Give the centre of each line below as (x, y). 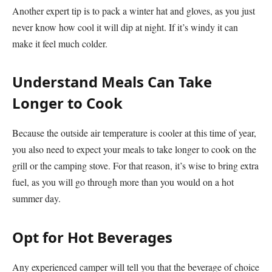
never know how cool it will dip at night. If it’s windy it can (125, 27)
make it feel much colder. (60, 44)
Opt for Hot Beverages (92, 237)
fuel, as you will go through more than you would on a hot (123, 182)
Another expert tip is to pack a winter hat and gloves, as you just (134, 11)
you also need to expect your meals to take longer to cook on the (134, 149)
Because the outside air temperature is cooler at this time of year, (134, 133)
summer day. (36, 199)
